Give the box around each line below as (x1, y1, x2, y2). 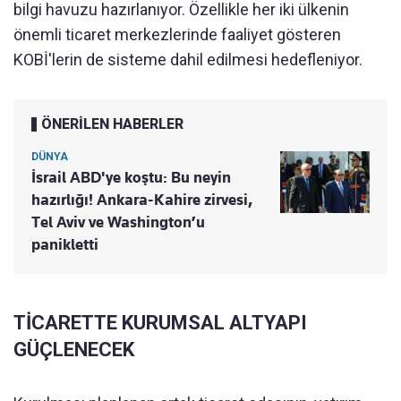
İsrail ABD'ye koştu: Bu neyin (31, 168, 231, 187)
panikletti (31, 235, 98, 254)
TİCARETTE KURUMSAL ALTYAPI (13, 311, 307, 335)
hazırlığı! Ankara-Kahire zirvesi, (31, 191, 253, 209)
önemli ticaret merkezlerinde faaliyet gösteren (13, 25, 341, 45)
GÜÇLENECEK (13, 338, 134, 362)
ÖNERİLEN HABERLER (41, 115, 183, 133)
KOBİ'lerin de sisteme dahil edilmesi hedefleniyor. (13, 50, 363, 70)
